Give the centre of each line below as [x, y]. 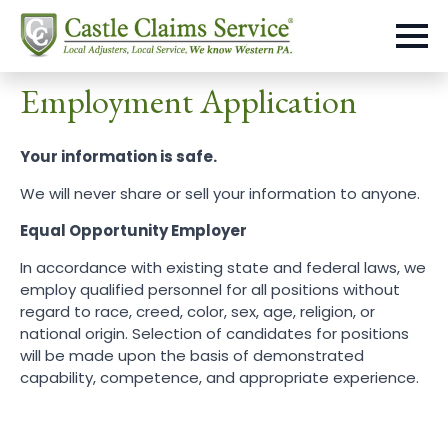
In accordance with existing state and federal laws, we [223, 267]
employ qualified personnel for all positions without [210, 289]
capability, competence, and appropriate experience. [219, 377]
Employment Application [188, 101]
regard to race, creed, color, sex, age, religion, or [197, 311]
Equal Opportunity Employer [133, 230]
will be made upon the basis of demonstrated [192, 355]
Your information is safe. [118, 156]
